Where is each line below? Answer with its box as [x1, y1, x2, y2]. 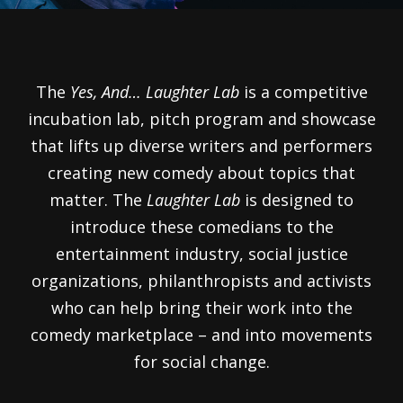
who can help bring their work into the [50, 297, 353, 318]
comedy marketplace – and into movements [31, 324, 372, 345]
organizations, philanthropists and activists [31, 270, 372, 291]
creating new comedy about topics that [48, 162, 355, 184]
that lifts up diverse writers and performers [31, 135, 372, 157]
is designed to [240, 189, 354, 210]
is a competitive [238, 81, 368, 103]
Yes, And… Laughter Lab [69, 81, 239, 103]
